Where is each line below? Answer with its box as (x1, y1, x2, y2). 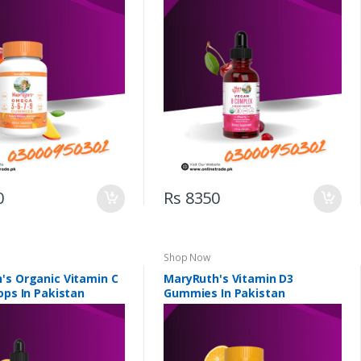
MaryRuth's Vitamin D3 (164, 270, 294, 286)
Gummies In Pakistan (164, 284, 285, 301)
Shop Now (164, 250, 211, 264)
